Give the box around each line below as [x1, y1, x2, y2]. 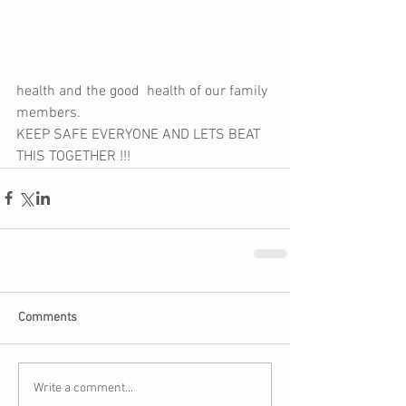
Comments [18, 309, 77, 325]
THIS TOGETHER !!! [16, 147, 130, 166]
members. [16, 103, 84, 122]
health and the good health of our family [16, 82, 271, 101]
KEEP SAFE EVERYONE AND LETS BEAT [16, 125, 264, 144]
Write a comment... [34, 381, 133, 397]
